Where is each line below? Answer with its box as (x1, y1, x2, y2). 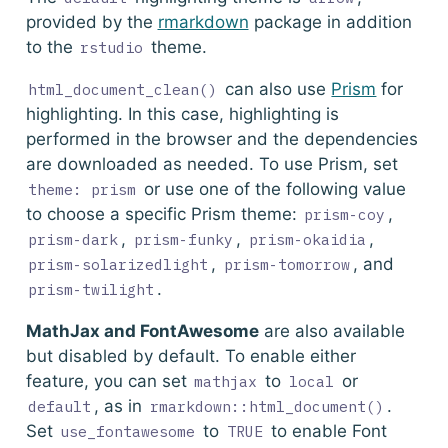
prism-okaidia (249, 229, 367, 249)
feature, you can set (25, 370, 192, 391)
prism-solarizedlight (28, 254, 209, 274)
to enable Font (266, 420, 388, 441)
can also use (220, 78, 332, 99)
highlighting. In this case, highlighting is (25, 103, 339, 124)
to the (25, 36, 78, 57)
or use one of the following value (139, 178, 407, 199)
